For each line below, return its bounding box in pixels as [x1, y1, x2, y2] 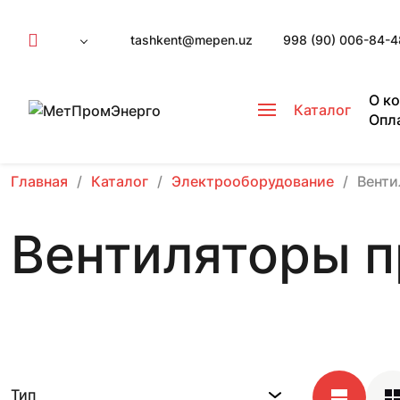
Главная [11, 172, 68, 190]
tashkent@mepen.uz [130, 32, 253, 47]
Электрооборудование [171, 172, 334, 190]
